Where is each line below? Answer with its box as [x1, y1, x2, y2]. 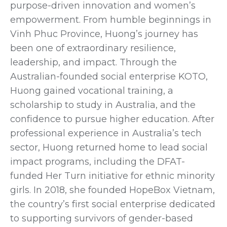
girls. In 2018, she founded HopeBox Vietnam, [10, 184, 215, 196]
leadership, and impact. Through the [10, 56, 177, 68]
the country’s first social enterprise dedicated [10, 198, 215, 210]
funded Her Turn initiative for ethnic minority [10, 170, 215, 181]
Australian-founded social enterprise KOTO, [10, 70, 208, 82]
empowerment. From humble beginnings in [10, 14, 211, 25]
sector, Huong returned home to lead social [10, 141, 208, 153]
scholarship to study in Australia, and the [10, 99, 196, 110]
